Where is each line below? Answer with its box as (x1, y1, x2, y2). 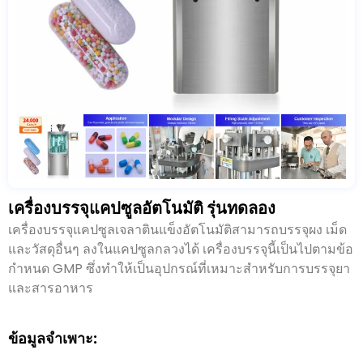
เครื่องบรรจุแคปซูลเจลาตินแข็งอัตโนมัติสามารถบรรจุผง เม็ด (8, 220, 347, 239)
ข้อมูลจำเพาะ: (8, 327, 97, 348)
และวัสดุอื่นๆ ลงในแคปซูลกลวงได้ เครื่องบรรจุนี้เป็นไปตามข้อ (8, 239, 353, 258)
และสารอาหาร (8, 278, 93, 297)
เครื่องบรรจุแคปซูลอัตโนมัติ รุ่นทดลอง (8, 196, 275, 220)
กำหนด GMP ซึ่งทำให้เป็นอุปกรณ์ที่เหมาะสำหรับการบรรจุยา (8, 258, 350, 278)
